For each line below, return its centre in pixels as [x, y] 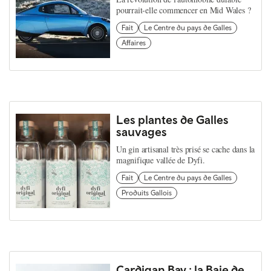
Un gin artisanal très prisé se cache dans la [186, 149]
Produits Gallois [147, 193]
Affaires [134, 43]
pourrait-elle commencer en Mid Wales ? [184, 10]
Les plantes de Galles [172, 119]
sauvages [142, 132]
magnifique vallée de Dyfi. [161, 160]
